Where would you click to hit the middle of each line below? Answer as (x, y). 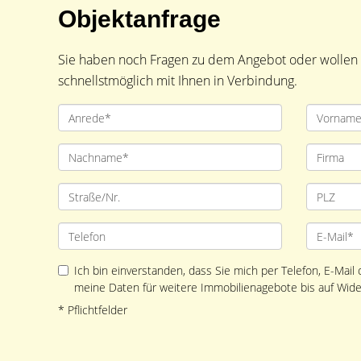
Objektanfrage (139, 19)
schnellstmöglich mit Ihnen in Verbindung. (178, 81)
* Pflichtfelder (93, 310)
